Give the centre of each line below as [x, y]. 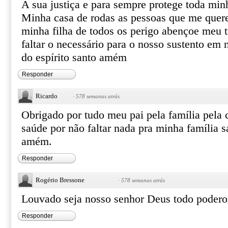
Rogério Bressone [60, 180]
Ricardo [47, 96]
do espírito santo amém [74, 58]
